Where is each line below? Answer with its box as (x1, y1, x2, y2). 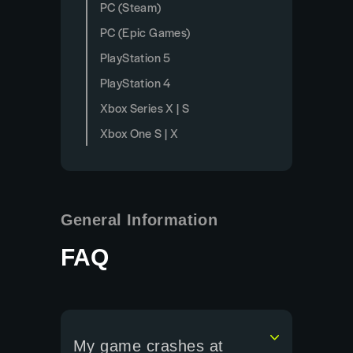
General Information (60, 211, 218, 229)
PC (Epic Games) (99, 24, 191, 40)
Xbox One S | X (99, 124, 179, 141)
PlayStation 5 (99, 49, 171, 65)
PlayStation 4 (99, 74, 171, 91)
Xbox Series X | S (99, 99, 190, 116)
